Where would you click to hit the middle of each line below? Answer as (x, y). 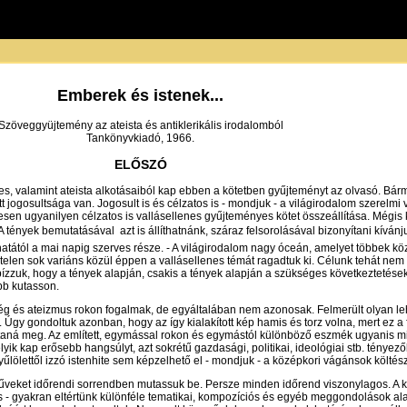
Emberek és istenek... (140, 95)
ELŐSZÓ (140, 164)
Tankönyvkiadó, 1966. (140, 138)
